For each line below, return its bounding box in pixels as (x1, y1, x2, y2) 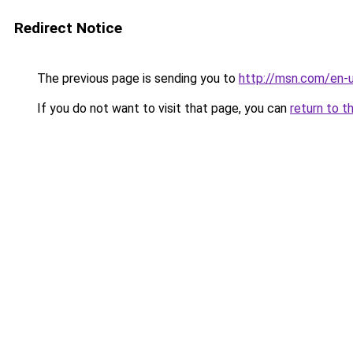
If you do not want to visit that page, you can (34, 101, 290, 116)
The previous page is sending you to (34, 71, 239, 86)
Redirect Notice (14, 19, 122, 37)
